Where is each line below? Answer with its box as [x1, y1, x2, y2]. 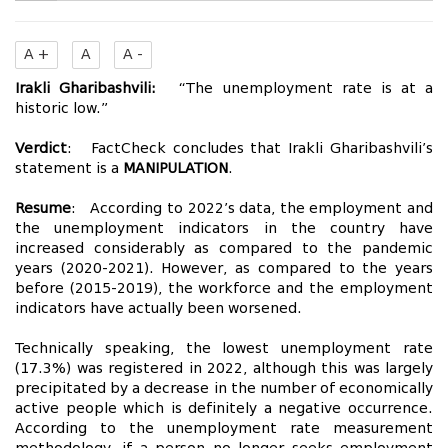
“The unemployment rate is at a [170, 81, 433, 96]
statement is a [15, 161, 123, 176]
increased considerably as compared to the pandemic [15, 241, 433, 256]
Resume [15, 201, 71, 216]
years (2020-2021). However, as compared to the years [15, 261, 433, 276]
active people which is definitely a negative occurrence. [15, 401, 433, 416]
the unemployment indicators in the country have [15, 221, 433, 236]
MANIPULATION [123, 161, 228, 176]
